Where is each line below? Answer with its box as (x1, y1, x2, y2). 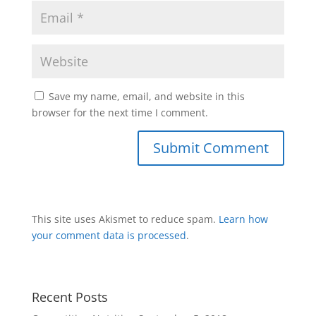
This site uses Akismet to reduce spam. (31, 212, 219, 226)
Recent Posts (31, 288, 108, 306)
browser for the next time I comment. (31, 106, 208, 120)
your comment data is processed (31, 229, 186, 243)
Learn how (218, 212, 268, 226)
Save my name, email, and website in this (48, 90, 245, 104)
